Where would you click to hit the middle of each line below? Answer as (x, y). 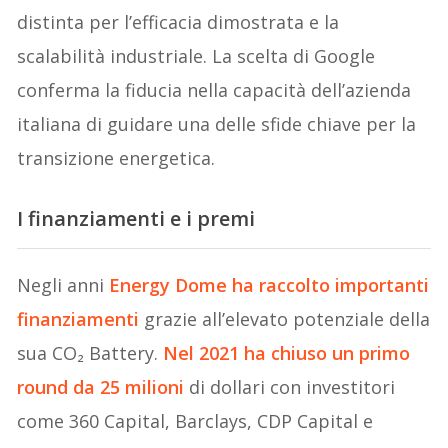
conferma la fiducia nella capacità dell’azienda (214, 89)
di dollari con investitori (290, 386)
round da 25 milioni (101, 386)
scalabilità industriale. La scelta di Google (196, 55)
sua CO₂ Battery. (90, 352)
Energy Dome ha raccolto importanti (269, 284)
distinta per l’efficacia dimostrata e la (178, 21)
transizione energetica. (116, 157)
